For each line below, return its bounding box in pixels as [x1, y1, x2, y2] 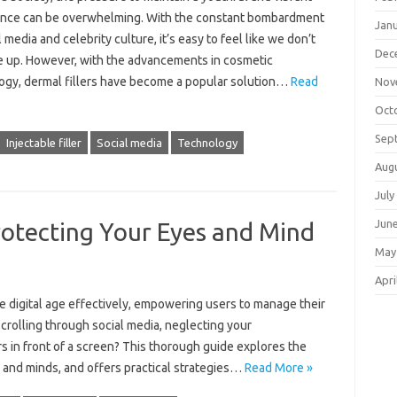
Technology [176, 136, 237, 149]
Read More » [244, 361, 313, 375]
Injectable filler [5, 136, 82, 149]
